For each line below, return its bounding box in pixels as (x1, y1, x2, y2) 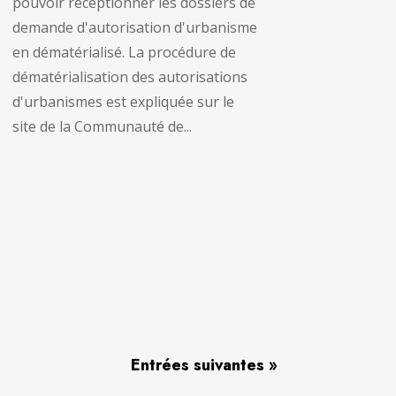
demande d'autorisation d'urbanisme (11, 17, 257, 37)
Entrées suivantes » (130, 354, 278, 377)
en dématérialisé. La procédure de (11, 42, 236, 62)
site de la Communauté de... (11, 116, 192, 136)
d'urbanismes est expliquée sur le (11, 91, 234, 111)
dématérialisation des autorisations (11, 66, 247, 87)
